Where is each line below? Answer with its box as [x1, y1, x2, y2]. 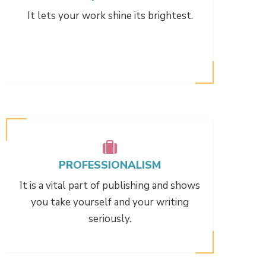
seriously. [88, 211, 131, 226]
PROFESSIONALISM [59, 157, 161, 172]
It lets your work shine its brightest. [27, 8, 193, 23]
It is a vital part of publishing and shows [20, 178, 200, 192]
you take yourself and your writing [31, 195, 189, 209]
